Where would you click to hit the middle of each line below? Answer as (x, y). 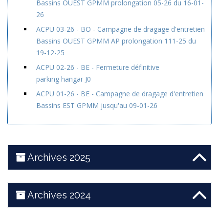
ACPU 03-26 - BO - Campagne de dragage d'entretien (120, 29)
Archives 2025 (58, 157)
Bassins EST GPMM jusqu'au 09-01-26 (97, 105)
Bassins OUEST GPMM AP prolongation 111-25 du (116, 41)
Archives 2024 (58, 195)
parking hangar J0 (64, 79)
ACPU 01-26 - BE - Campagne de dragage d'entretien (120, 94)
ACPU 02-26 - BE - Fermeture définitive (98, 67)
